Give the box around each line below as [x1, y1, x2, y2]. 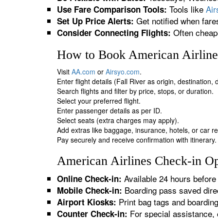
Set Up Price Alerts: [57, 15, 134, 27]
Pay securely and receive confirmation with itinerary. [57, 135, 217, 145]
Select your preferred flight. [57, 96, 141, 106]
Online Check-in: [57, 173, 122, 184]
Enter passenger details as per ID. [57, 106, 162, 115]
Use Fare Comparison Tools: [57, 3, 167, 15]
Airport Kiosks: [57, 196, 116, 208]
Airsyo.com [106, 67, 140, 76]
